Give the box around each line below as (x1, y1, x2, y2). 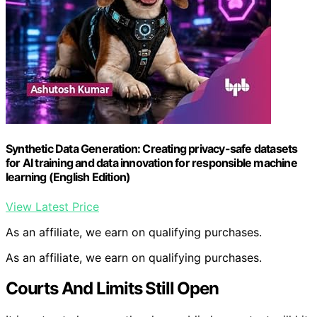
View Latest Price (6, 199, 99, 214)
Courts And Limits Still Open (6, 278, 219, 299)
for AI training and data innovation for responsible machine (6, 156, 297, 171)
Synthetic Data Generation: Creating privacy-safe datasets (6, 142, 298, 156)
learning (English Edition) (6, 170, 131, 185)
